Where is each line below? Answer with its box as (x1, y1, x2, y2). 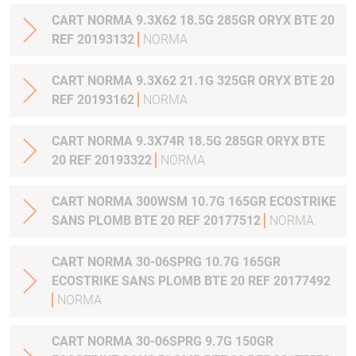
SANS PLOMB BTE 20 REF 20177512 (52, 213, 264, 228)
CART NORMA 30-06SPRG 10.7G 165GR (52, 254, 136, 269)
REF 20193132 (52, 32, 137, 47)
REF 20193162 (52, 92, 137, 107)
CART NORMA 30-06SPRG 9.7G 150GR (52, 334, 136, 349)
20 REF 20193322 (52, 153, 155, 168)
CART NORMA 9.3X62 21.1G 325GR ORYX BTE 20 (52, 73, 335, 88)
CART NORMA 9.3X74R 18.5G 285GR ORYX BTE (52, 133, 325, 149)
